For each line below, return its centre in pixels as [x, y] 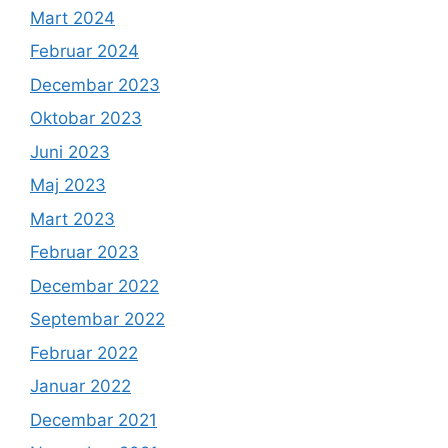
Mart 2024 [72, 17]
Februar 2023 [84, 252]
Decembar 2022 [94, 285]
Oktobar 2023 [86, 118]
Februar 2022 [84, 352]
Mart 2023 [72, 218]
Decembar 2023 [95, 84]
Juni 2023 [70, 151]
